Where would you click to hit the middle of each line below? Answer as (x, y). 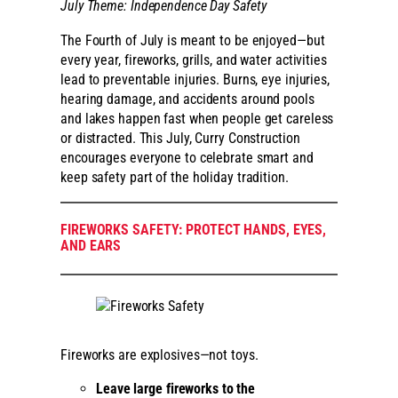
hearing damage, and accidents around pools (187, 99)
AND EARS (91, 246)
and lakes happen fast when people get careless (197, 118)
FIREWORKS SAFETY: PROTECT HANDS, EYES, (194, 230)
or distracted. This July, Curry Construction (180, 138)
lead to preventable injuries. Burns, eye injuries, (195, 79)
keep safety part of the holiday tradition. (175, 177)
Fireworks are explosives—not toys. (159, 354)
